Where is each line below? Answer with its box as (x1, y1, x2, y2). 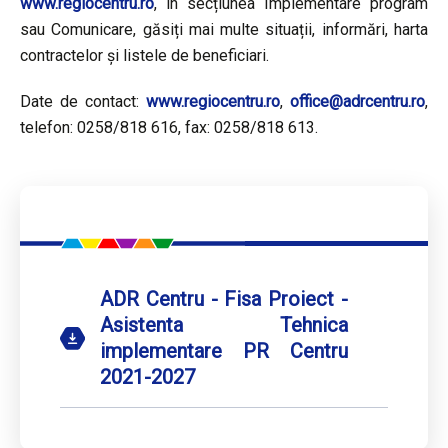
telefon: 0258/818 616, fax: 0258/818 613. (20, 117, 318, 137)
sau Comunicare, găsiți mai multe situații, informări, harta (20, 19, 428, 39)
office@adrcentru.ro (290, 91, 425, 111)
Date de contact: (20, 91, 146, 111)
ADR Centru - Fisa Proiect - (100, 286, 348, 311)
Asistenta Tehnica (100, 312, 348, 337)
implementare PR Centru (100, 338, 348, 363)
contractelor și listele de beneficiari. (20, 45, 269, 65)
